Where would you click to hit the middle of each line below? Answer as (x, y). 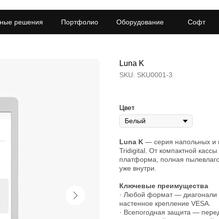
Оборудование (140, 22)
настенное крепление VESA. (165, 203)
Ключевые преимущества (164, 186)
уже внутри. (138, 168)
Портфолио (79, 22)
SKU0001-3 (155, 75)
